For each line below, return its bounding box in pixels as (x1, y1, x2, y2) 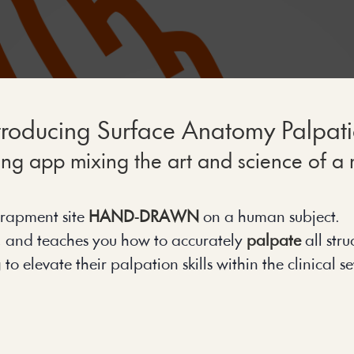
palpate (247, 232, 302, 250)
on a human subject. (199, 209, 341, 226)
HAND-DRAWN (88, 209, 200, 226)
